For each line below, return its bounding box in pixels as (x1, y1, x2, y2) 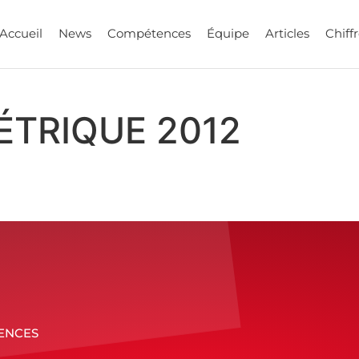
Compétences (107, 26, 191, 42)
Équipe (206, 26, 249, 42)
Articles (264, 26, 309, 42)
